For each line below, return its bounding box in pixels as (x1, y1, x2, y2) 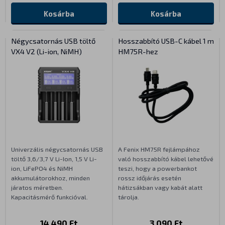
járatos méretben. (11, 183, 63, 191)
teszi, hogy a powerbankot (118, 164, 197, 172)
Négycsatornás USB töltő (11, 36, 95, 46)
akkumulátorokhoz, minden (11, 173, 90, 182)
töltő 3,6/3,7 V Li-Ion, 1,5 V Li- (11, 154, 97, 163)
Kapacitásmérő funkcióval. (11, 192, 88, 201)
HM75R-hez (118, 47, 158, 56)
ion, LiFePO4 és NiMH (11, 164, 73, 172)
